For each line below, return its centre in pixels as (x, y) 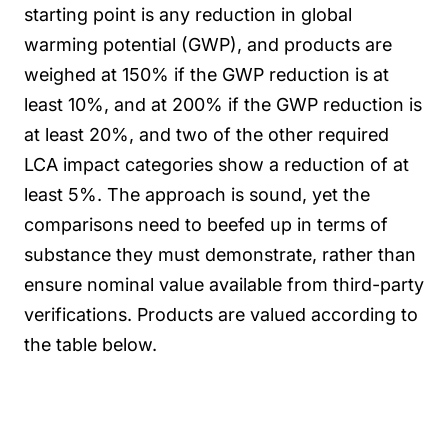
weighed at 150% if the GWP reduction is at (206, 74)
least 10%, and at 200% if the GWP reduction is (223, 104)
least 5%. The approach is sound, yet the (197, 194)
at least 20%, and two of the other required (206, 134)
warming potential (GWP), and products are (208, 44)
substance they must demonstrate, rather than (220, 254)
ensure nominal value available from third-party (224, 284)
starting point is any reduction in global (188, 14)
